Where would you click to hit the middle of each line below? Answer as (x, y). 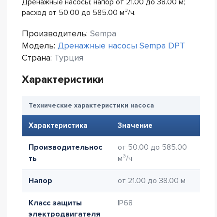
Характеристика (58, 125)
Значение (135, 125)
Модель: (40, 46)
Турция (69, 58)
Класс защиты (55, 203)
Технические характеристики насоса (91, 105)
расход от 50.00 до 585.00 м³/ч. (79, 13)
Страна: (38, 58)
